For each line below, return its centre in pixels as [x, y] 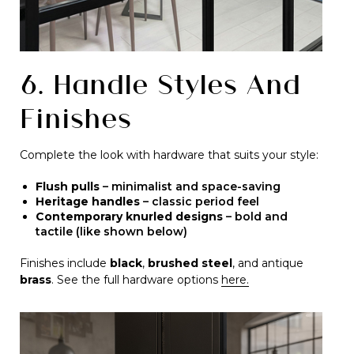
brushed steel [190, 263]
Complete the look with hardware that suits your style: [169, 155]
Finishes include [65, 263]
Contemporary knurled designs [129, 217]
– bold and [255, 217]
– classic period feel [200, 201]
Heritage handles [88, 201]
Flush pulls [68, 186]
